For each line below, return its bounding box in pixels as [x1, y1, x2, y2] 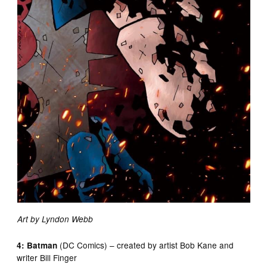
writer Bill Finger [17, 251, 77, 263]
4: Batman [17, 239, 58, 251]
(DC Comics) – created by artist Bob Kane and [57, 238, 234, 251]
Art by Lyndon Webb [17, 213, 93, 225]
